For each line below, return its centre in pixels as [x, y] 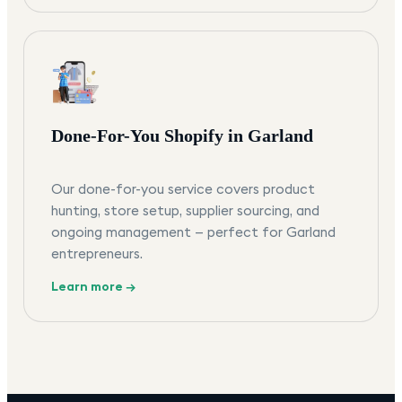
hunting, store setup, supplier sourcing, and [185, 211]
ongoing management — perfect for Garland [193, 232]
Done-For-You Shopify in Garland [182, 136]
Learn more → [93, 287]
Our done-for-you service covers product [183, 189]
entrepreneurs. [97, 254]
